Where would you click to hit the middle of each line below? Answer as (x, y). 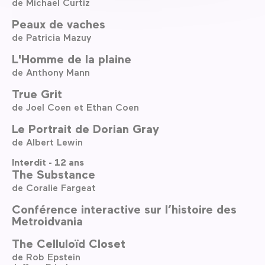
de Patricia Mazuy (51, 37)
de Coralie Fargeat (54, 187)
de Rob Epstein (46, 256)
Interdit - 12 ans (48, 162)
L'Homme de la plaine (72, 59)
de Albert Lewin (47, 142)
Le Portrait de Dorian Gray (85, 129)
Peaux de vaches (59, 24)
